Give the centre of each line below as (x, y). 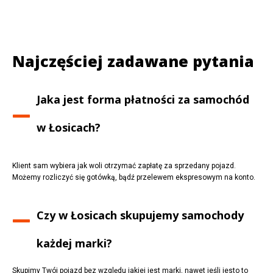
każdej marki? (75, 243)
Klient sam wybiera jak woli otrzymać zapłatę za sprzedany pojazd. (124, 166)
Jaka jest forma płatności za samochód (143, 100)
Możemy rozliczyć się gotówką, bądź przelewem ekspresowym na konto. (134, 178)
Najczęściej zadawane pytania (133, 61)
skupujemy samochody (181, 215)
